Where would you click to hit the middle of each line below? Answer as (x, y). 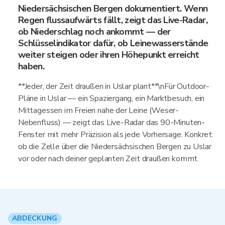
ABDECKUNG (35, 218)
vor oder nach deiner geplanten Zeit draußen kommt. (109, 159)
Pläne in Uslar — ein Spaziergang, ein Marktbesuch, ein (111, 98)
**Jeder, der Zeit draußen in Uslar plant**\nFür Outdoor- (114, 86)
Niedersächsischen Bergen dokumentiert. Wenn (113, 9)
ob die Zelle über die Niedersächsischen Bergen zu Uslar (115, 147)
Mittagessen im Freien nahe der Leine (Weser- (99, 110)
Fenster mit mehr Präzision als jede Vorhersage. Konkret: (116, 135)
